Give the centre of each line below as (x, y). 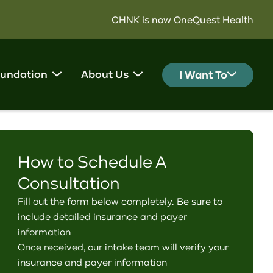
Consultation (69, 183)
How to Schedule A (92, 162)
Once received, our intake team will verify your (123, 247)
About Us (105, 74)
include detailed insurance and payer (103, 216)
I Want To (203, 75)
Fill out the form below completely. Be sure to (120, 201)
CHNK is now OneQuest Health (183, 19)
